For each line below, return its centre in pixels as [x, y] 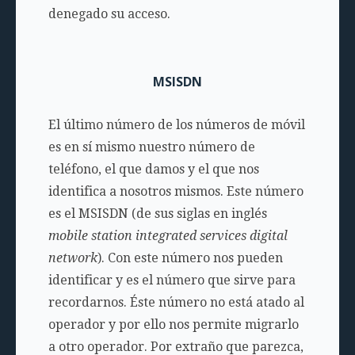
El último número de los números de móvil [176, 125]
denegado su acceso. [109, 14]
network [73, 258]
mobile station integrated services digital [168, 236]
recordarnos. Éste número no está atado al [176, 303]
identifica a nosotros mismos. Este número [176, 192]
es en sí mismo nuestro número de [151, 147]
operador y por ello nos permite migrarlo [173, 325]
